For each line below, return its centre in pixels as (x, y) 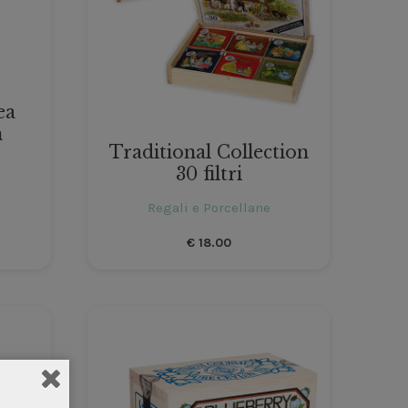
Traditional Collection (209, 153)
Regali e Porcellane (209, 208)
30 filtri (209, 174)
